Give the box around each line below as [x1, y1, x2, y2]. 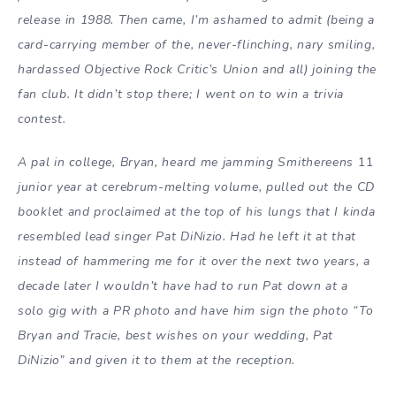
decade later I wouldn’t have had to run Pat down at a [18, 277, 349, 294]
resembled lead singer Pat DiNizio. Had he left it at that [18, 227, 356, 245]
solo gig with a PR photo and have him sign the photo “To [18, 301, 374, 319]
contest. [18, 110, 66, 127]
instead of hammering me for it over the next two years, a [18, 252, 370, 270]
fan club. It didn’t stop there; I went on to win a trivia [18, 85, 344, 103]
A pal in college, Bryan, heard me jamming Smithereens [18, 153, 354, 171]
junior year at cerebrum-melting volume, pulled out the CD [18, 178, 375, 195]
